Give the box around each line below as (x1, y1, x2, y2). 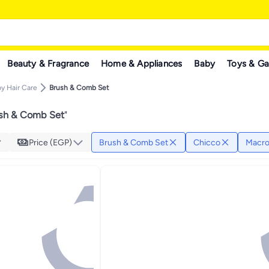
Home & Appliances (101, 58, 183, 69)
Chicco (193, 137, 220, 148)
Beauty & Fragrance (7, 58, 89, 69)
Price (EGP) (29, 137, 72, 148)
